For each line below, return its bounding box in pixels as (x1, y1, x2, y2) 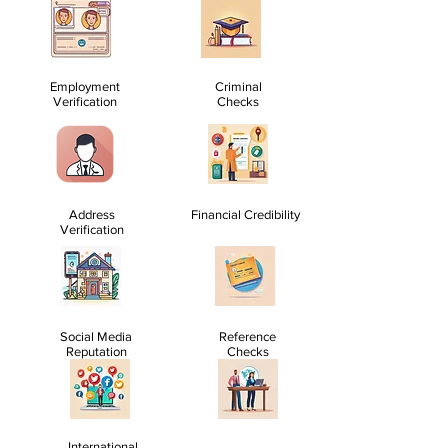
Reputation (65, 344, 127, 359)
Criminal (214, 79, 262, 94)
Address (68, 207, 115, 222)
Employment (50, 79, 120, 94)
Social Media (60, 329, 132, 344)
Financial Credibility (190, 207, 300, 222)
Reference (219, 329, 276, 344)
